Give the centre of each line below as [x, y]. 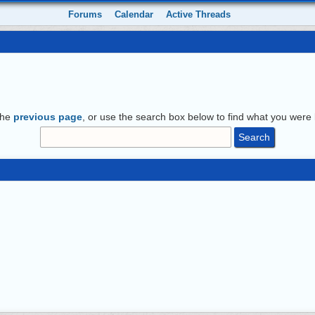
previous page [48, 117]
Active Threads [199, 14]
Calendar [134, 14]
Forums [85, 14]
